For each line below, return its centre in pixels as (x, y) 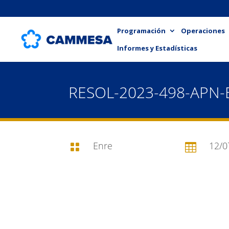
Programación (141, 30)
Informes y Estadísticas (157, 48)
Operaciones (203, 30)
